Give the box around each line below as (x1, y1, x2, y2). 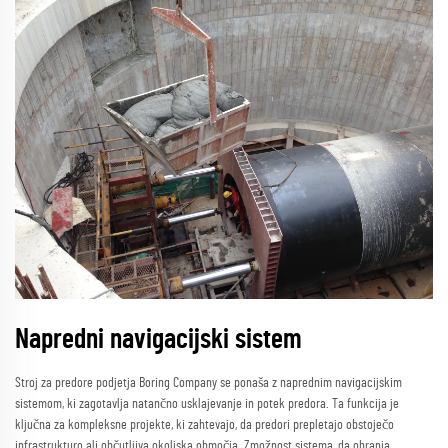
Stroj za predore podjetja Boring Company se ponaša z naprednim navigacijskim (15, 375, 402, 390)
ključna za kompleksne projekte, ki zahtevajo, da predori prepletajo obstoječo (15, 417, 394, 432)
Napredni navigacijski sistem (15, 325, 302, 354)
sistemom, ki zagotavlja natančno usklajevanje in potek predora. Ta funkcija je (15, 396, 399, 411)
